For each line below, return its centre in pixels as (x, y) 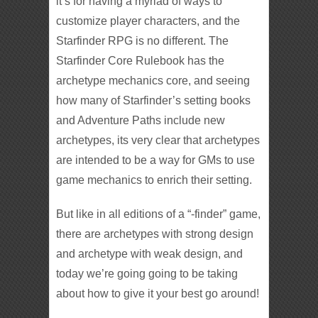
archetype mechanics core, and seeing (153, 80)
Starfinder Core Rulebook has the (141, 60)
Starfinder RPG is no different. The (143, 40)
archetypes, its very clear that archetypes (158, 140)
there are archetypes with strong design (155, 234)
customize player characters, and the (148, 21)
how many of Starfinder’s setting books (154, 100)
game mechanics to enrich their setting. (154, 180)
